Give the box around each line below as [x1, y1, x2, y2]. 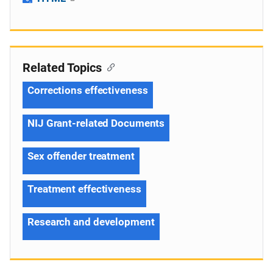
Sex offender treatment [27, 150, 135, 162]
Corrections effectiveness [27, 84, 148, 96]
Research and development [27, 216, 155, 228]
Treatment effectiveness [27, 183, 141, 195]
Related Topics [23, 60, 102, 75]
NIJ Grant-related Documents [27, 117, 165, 129]
